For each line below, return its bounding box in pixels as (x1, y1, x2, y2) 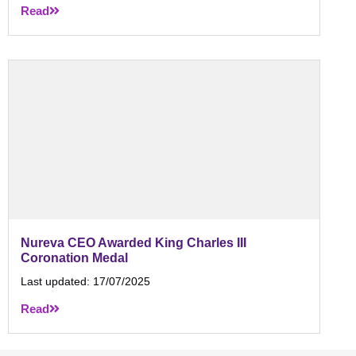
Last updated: (21, 275, 93, 288)
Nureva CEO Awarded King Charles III (21, 236, 246, 250)
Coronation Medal (21, 251, 128, 265)
